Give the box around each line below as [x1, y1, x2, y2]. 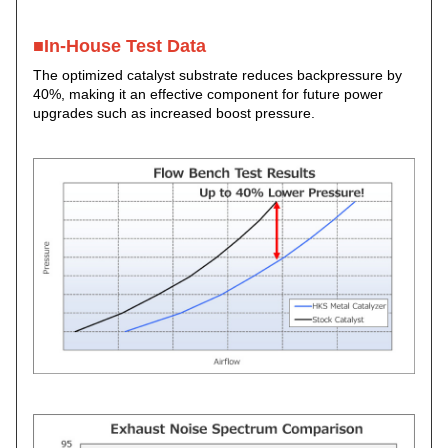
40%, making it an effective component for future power [33, 86, 383, 103]
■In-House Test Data [33, 36, 206, 57]
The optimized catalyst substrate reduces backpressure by [33, 67, 402, 84]
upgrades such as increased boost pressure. [33, 105, 315, 122]
